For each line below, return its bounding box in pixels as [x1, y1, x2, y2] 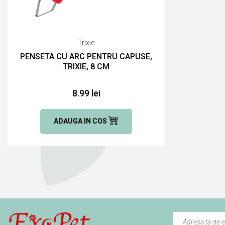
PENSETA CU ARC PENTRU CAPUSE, [20, 51, 153, 61]
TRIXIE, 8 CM [63, 61, 110, 71]
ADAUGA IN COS [54, 117, 109, 125]
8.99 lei [72, 87, 100, 98]
